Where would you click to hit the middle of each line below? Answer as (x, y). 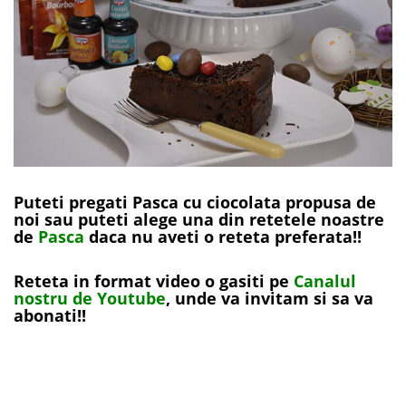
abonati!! (50, 315)
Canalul (325, 280)
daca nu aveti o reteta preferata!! (223, 236)
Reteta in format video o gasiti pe (154, 280)
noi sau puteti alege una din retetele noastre (199, 219)
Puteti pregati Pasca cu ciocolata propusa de (195, 202)
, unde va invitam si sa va (270, 298)
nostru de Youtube (90, 298)
